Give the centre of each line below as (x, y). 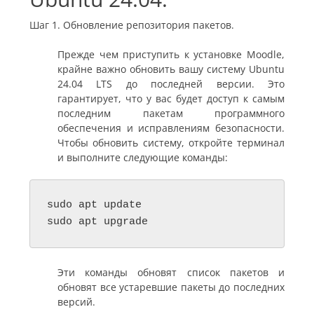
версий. (76, 301)
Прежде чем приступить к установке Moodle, (171, 54)
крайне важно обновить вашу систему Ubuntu (171, 69)
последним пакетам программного (171, 113)
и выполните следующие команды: (143, 157)
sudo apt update (94, 205)
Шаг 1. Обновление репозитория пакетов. (132, 25)
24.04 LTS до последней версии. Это (171, 83)
